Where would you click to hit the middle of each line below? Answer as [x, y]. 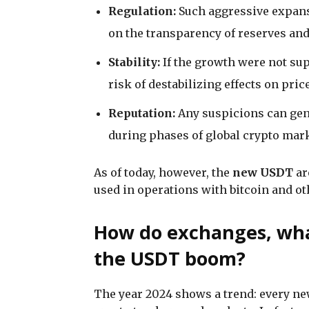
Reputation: [142, 113]
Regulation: [142, 11]
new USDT [263, 172]
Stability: [134, 62]
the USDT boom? [170, 258]
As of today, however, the [163, 172]
